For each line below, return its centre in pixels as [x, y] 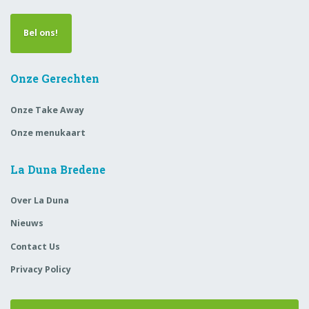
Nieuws [27, 223]
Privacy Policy [41, 269]
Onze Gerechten [55, 78]
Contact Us [35, 246]
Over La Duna [40, 201]
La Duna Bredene [58, 169]
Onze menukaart [48, 132]
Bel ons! [41, 33]
